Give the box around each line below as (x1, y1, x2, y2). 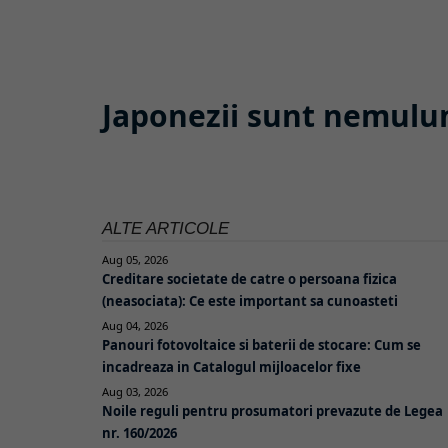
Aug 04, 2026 (102, 317, 168, 333)
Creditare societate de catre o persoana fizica (102, 269, 397, 288)
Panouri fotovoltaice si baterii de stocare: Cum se (102, 335, 421, 354)
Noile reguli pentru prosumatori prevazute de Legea (102, 401, 443, 420)
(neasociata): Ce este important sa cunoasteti (102, 291, 398, 310)
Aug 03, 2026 (102, 383, 168, 399)
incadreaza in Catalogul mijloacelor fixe (102, 357, 361, 376)
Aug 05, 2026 (102, 251, 168, 267)
